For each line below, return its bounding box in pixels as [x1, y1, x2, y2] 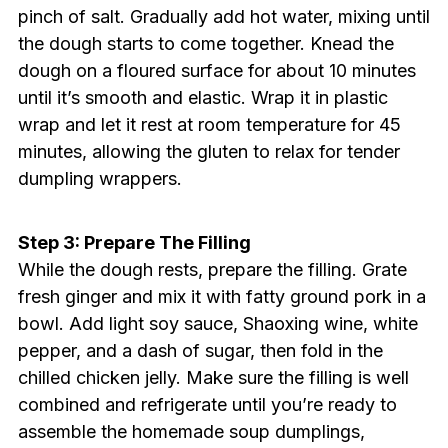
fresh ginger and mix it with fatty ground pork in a [17, 286, 426, 308]
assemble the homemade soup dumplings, [17, 421, 365, 443]
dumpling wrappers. [17, 168, 182, 190]
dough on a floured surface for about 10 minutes [17, 60, 416, 82]
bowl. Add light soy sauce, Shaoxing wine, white [17, 313, 418, 335]
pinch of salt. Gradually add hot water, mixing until [17, 6, 430, 28]
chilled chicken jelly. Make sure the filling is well [17, 367, 409, 389]
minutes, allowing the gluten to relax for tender [17, 141, 400, 163]
